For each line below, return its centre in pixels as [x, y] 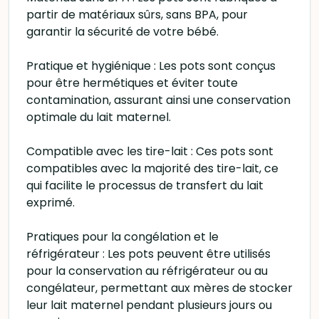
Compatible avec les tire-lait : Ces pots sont [150, 151]
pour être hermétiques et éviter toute [132, 83]
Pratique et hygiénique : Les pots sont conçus [151, 66]
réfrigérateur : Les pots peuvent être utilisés [148, 254]
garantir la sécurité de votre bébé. [122, 32]
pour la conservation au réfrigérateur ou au [147, 271]
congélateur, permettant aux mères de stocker [159, 288]
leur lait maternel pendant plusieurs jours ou [149, 305]
